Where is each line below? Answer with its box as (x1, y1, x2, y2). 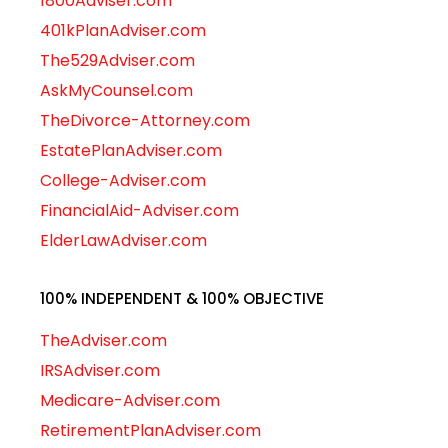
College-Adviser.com (40, 169, 206, 193)
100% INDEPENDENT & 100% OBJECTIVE (40, 287, 324, 309)
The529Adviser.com (40, 49, 195, 73)
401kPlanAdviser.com (40, 19, 206, 43)
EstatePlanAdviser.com (40, 139, 222, 163)
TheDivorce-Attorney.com (40, 109, 250, 133)
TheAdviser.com (40, 328, 167, 352)
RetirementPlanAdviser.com (40, 418, 261, 442)
